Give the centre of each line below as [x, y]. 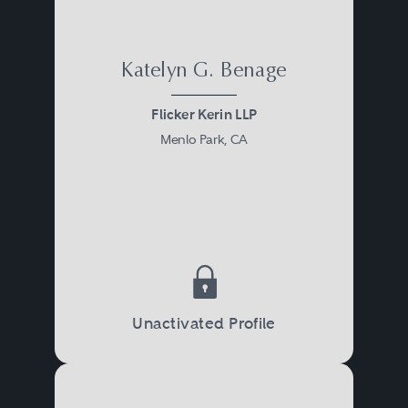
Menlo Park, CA [204, 139]
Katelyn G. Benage [204, 71]
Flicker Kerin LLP [204, 115]
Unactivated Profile [204, 323]
